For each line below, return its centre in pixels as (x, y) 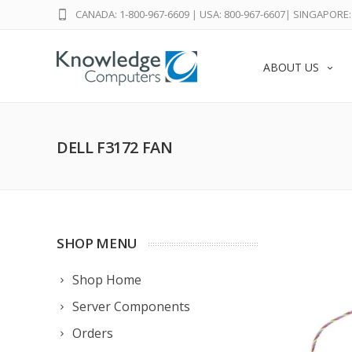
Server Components (131, 306)
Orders (93, 333)
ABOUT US (291, 67)
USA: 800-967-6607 (242, 14)
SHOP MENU (97, 243)
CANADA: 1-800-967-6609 (132, 14)
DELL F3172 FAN (115, 147)
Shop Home (107, 280)
